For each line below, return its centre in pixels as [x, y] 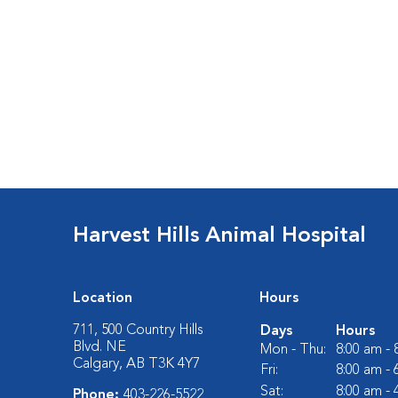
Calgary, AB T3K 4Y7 [137, 364]
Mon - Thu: [294, 350]
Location [103, 298]
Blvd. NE [100, 347]
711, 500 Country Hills [139, 330]
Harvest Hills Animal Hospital [220, 236]
